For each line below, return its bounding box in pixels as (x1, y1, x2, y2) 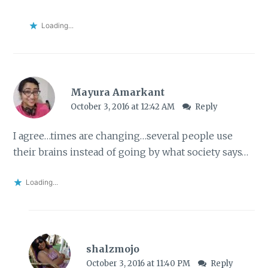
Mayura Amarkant (70, 86, 165, 99)
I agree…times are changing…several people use (13, 130, 233, 142)
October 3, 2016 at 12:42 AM (70, 102, 176, 112)
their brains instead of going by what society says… (13, 146, 249, 159)
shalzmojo (86, 242, 139, 255)
